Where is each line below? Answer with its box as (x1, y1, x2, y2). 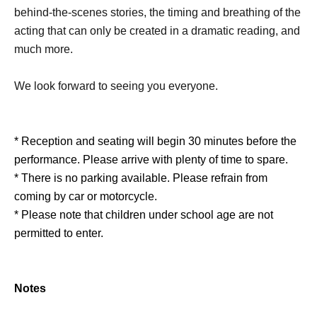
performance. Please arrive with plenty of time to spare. (14, 153, 288, 166)
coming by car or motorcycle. (14, 190, 157, 202)
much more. (14, 42, 73, 55)
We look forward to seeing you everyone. (14, 79, 218, 92)
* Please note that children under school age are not (14, 208, 273, 221)
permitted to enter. (14, 226, 103, 239)
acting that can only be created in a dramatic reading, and (14, 24, 300, 37)
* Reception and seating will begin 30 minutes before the (14, 134, 296, 147)
